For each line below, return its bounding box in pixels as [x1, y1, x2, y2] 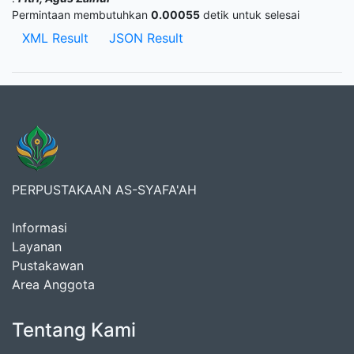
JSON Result [109, 30, 183, 46]
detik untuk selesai [200, 8, 299, 21]
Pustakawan [12, 258, 84, 273]
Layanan [12, 239, 62, 254]
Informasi [12, 220, 67, 235]
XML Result [22, 30, 88, 46]
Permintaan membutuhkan [12, 8, 151, 21]
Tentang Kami [12, 318, 136, 341]
